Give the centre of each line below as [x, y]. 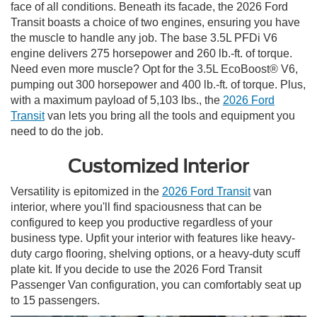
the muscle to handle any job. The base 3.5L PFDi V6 [144, 38]
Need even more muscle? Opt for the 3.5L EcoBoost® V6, [154, 69]
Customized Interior [158, 166]
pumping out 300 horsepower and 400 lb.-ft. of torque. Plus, [158, 84]
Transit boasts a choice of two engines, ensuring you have [155, 22]
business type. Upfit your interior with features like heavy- [153, 238]
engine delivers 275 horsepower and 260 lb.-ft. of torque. [151, 53]
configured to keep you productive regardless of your [142, 222]
